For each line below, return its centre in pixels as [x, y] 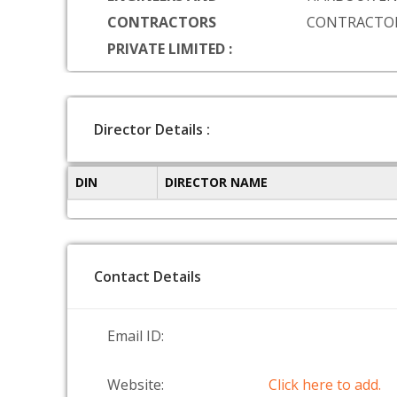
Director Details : [152, 129]
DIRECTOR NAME [216, 182]
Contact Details [148, 276]
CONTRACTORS [162, 22]
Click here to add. [325, 385]
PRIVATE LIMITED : [170, 49]
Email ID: [136, 336]
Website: [136, 385]
